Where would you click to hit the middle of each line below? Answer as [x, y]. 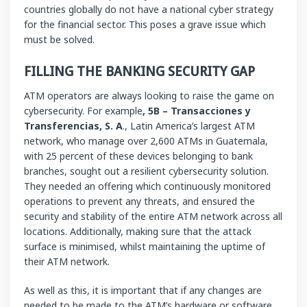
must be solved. [59, 39]
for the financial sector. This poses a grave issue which [145, 24]
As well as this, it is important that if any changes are [143, 290]
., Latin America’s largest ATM [189, 125]
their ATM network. [67, 261]
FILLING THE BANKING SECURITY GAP [139, 71]
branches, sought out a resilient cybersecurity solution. [146, 171]
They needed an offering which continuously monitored [147, 186]
